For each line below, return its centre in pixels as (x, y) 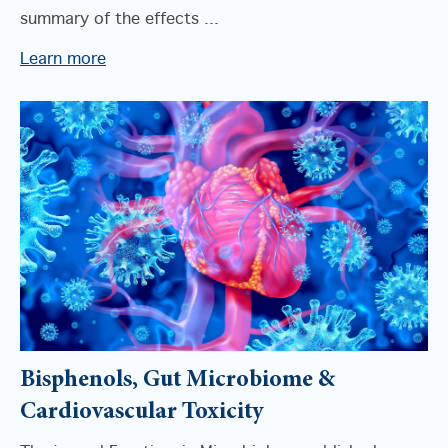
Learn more (63, 59)
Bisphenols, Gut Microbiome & (177, 381)
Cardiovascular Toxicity (141, 413)
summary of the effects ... (119, 19)
